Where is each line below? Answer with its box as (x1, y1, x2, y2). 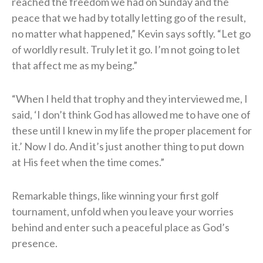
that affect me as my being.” (12, 58, 137, 72)
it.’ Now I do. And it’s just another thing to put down (12, 139, 244, 153)
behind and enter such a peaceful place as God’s (12, 220, 230, 234)
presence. (12, 236, 58, 249)
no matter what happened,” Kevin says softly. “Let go (12, 26, 251, 40)
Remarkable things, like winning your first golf (12, 188, 219, 202)
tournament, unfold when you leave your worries (12, 204, 234, 218)
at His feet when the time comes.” (12, 155, 164, 168)
